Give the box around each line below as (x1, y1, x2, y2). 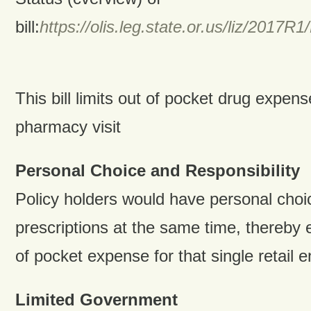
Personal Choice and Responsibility (15, 160, 300, 180)
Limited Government (15, 289, 178, 309)
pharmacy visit (15, 117, 121, 137)
